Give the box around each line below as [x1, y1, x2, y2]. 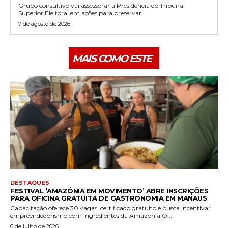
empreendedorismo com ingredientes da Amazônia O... [10, 212, 172, 220]
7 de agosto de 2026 [18, 20, 70, 27]
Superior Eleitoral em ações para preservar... [18, 9, 146, 17]
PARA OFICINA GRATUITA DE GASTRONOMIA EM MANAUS [10, 194, 207, 203]
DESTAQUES [10, 179, 49, 187]
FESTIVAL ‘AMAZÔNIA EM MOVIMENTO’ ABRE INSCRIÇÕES [10, 187, 208, 195]
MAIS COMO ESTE [72, 52, 151, 65]
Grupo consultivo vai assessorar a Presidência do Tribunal [18, 1, 185, 9]
